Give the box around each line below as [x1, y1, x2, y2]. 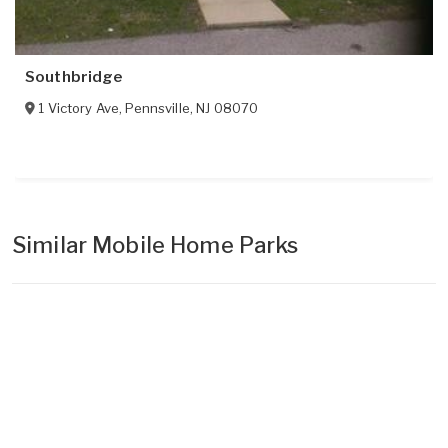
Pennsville [125, 100, 190, 117]
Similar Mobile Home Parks [12, 232, 299, 259]
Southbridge [25, 68, 123, 87]
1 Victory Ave [38, 100, 120, 117]
